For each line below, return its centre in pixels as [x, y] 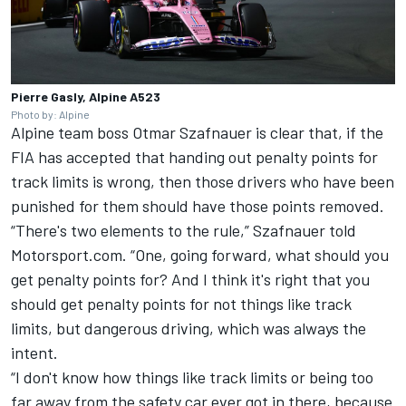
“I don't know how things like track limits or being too [192, 377]
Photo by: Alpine [50, 115]
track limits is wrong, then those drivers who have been [203, 182]
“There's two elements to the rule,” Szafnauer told [184, 231]
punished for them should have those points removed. [198, 206]
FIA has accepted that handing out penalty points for [194, 157]
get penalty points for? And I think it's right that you [190, 280]
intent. [34, 353]
